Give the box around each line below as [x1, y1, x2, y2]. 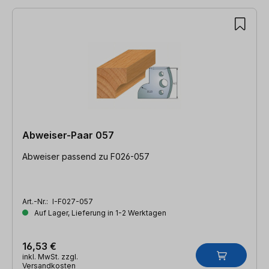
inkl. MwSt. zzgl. [22, 252, 78, 261]
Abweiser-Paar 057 [22, 128, 114, 141]
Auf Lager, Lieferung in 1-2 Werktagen [32, 208, 166, 217]
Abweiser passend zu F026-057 [22, 151, 150, 162]
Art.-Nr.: [22, 196, 50, 206]
